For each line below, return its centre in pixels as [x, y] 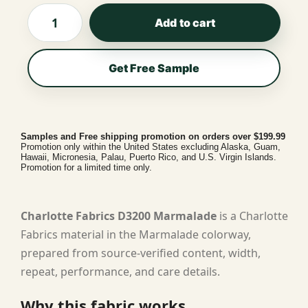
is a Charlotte [252, 216]
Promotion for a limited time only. [86, 167]
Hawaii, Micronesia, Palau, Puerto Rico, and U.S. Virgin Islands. [148, 157]
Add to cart [185, 22]
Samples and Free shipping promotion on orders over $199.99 [153, 136]
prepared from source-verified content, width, [141, 253]
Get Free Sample [154, 68]
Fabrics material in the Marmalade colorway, [136, 234]
